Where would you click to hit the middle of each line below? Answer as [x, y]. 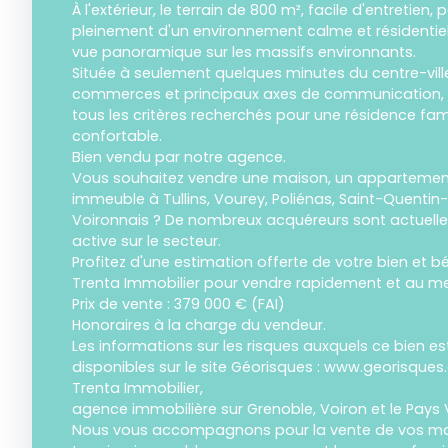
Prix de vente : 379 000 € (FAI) [178, 304]
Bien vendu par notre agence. [179, 157]
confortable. [117, 136]
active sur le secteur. [146, 241]
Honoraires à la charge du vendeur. [199, 325]
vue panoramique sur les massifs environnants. [244, 52]
